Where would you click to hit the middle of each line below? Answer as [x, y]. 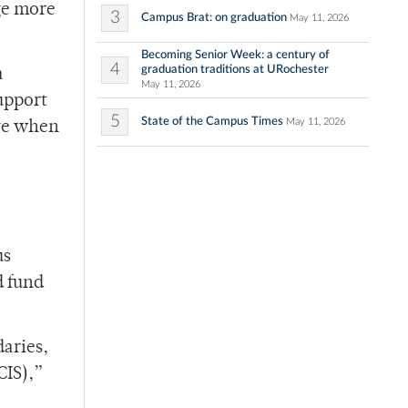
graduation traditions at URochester [235, 70]
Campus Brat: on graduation [214, 18]
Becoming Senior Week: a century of [235, 55]
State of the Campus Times [212, 122]
